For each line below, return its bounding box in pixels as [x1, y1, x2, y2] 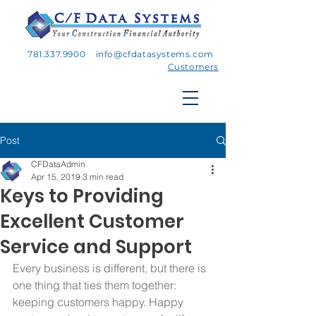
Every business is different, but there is [13, 261, 209, 275]
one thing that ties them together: [13, 278, 179, 292]
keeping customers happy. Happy [13, 295, 186, 309]
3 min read [83, 171, 123, 182]
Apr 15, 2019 [31, 171, 80, 182]
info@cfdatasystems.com [95, 49, 214, 59]
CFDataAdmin [31, 159, 85, 169]
